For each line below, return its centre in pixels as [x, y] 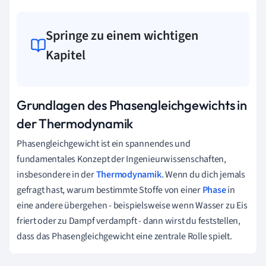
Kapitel [66, 55]
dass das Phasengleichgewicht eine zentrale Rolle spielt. [124, 236]
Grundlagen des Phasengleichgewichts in [132, 105]
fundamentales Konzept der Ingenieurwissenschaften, [121, 159]
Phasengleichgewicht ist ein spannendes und [104, 143]
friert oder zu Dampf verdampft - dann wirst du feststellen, [129, 221]
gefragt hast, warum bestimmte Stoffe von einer [110, 190]
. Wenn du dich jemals [203, 174]
